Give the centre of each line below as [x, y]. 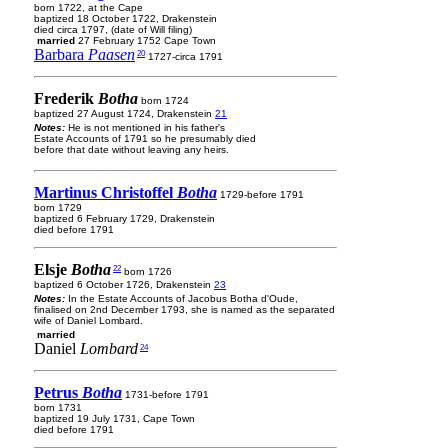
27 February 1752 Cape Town [145, 40]
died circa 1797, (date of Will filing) [113, 29]
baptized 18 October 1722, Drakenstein [125, 18]
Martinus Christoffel [105, 192]
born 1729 [58, 207]
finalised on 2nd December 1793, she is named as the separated [184, 309]
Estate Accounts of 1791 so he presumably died [145, 138]
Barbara [61, 54]
